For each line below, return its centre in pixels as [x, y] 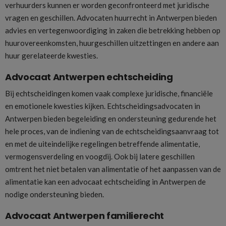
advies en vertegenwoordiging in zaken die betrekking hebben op [113, 31]
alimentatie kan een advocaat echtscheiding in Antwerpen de [105, 181]
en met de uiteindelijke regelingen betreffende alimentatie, [102, 144]
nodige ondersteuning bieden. [54, 194]
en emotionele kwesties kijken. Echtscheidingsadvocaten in [103, 106]
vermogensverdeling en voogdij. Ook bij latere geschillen [100, 156]
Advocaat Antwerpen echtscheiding [89, 77]
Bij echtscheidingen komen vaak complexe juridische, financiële [109, 93]
